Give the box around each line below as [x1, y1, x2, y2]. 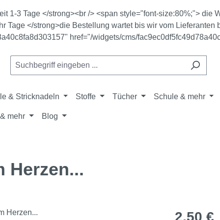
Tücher [112, 92, 137, 101]
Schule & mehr [153, 92, 205, 101]
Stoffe [76, 92, 96, 101]
